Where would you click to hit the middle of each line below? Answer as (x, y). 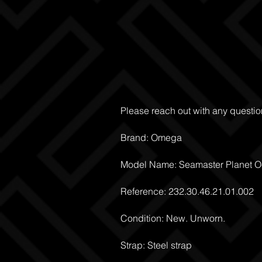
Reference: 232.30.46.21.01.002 (187, 191)
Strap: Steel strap (156, 245)
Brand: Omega (151, 137)
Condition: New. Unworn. (173, 218)
